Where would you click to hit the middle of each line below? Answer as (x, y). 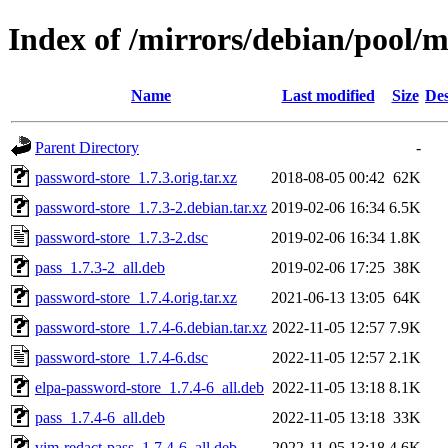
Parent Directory (87, 147)
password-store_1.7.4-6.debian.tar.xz (151, 327)
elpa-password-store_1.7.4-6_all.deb (149, 387)
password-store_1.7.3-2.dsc (121, 237)
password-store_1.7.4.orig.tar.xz (136, 297)
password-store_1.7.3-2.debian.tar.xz (151, 207)
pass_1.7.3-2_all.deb (100, 267)
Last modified (328, 95)
